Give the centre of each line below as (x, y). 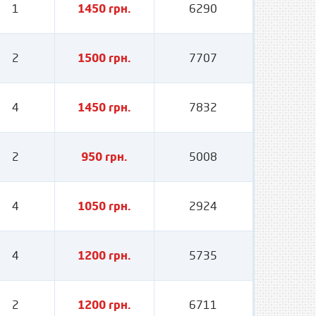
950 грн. (104, 157)
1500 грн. (104, 58)
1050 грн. (104, 206)
